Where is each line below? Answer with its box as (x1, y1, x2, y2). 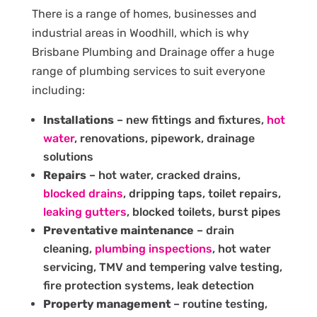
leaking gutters (42, 204, 127, 219)
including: (31, 83, 85, 97)
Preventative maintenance (42, 223, 194, 237)
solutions (42, 149, 93, 163)
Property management (42, 296, 171, 311)
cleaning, (42, 241, 95, 255)
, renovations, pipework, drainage (74, 131, 255, 145)
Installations (42, 113, 114, 127)
